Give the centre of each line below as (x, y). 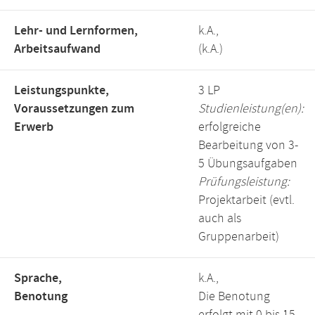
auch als (220, 219)
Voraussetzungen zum (74, 109)
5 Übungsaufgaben (248, 164)
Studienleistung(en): (251, 109)
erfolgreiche (230, 127)
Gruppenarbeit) (239, 237)
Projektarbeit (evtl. (246, 200)
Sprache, (38, 278)
